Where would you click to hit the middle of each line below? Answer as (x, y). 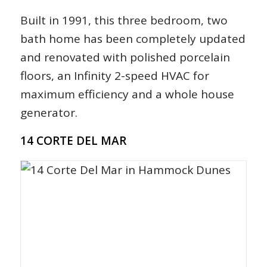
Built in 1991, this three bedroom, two (124, 21)
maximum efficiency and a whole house (127, 94)
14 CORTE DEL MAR (73, 141)
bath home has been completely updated (133, 39)
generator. (49, 113)
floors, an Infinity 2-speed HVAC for (114, 76)
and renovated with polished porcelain (125, 58)
